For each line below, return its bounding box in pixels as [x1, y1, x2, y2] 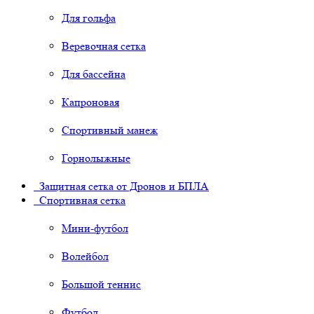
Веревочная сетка [62, 39, 146, 53]
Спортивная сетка [34, 193, 125, 207]
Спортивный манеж [62, 123, 158, 137]
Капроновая [62, 95, 119, 109]
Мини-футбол [62, 221, 128, 235]
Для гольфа [62, 11, 116, 25]
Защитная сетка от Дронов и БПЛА [34, 179, 209, 193]
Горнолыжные [62, 151, 130, 165]
